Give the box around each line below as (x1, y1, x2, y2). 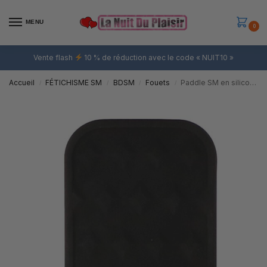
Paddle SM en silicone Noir (181, 78, 250, 87)
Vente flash (33, 53, 74, 62)
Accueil (9, 78, 35, 87)
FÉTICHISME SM (45, 78, 103, 87)
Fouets (145, 78, 170, 87)
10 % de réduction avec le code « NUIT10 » (82, 53, 234, 62)
